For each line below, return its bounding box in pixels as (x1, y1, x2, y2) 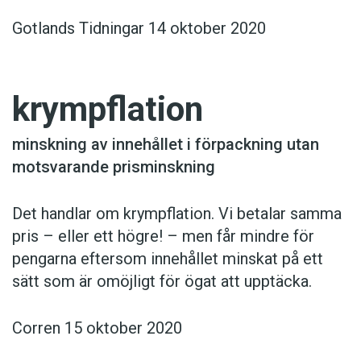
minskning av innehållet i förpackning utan (12, 135, 319, 155)
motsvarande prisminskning (12, 157, 215, 177)
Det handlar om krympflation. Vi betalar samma (12, 204, 342, 224)
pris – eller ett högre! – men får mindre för (12, 226, 314, 247)
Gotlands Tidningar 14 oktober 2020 (12, 19, 266, 39)
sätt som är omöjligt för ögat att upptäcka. (12, 272, 312, 292)
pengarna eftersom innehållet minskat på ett (12, 249, 323, 269)
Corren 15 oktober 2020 (12, 318, 182, 338)
